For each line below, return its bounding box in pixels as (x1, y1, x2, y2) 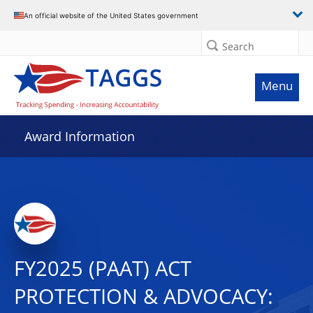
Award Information (24, 128, 135, 145)
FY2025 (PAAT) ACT (14, 254, 191, 282)
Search (222, 40, 254, 53)
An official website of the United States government (24, 10, 198, 20)
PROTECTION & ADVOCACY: (14, 282, 273, 310)
